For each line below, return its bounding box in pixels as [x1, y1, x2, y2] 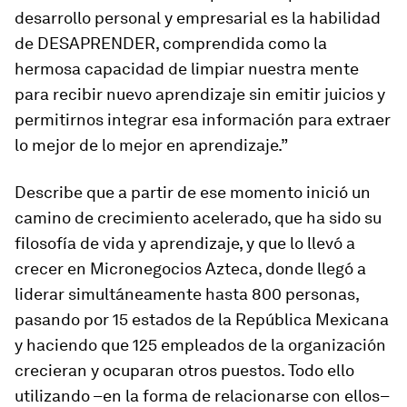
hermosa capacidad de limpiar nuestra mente [15, 59, 359, 78]
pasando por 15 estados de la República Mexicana [15, 310, 389, 329]
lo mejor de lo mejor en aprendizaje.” [15, 135, 288, 154]
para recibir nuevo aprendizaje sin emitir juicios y [15, 84, 385, 104]
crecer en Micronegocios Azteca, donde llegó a [15, 259, 366, 278]
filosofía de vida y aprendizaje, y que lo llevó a [15, 233, 355, 253]
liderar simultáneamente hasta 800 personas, [15, 284, 359, 303]
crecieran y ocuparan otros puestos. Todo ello [15, 361, 354, 380]
